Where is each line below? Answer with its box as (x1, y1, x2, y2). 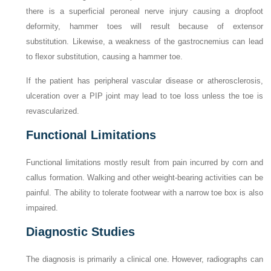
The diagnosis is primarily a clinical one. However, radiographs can (26, 255, 263, 264)
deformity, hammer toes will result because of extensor (26, 22, 263, 31)
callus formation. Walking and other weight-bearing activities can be (26, 173, 263, 183)
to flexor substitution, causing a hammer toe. (26, 52, 183, 62)
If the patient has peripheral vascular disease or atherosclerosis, (26, 76, 263, 86)
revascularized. (26, 106, 80, 116)
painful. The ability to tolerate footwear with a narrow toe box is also (26, 188, 263, 198)
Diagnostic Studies (26, 225, 135, 239)
